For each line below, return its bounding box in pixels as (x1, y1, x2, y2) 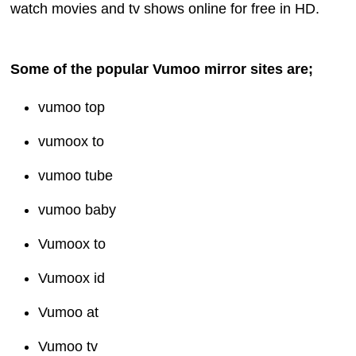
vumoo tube (38, 167, 114, 184)
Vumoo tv (38, 338, 99, 354)
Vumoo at (38, 304, 99, 320)
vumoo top (38, 99, 106, 115)
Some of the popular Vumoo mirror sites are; (10, 60, 314, 77)
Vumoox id (38, 269, 106, 286)
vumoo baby (38, 201, 117, 218)
